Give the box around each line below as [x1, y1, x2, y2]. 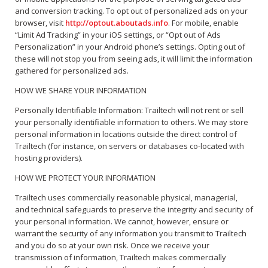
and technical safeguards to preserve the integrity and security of [15, 204, 253, 215]
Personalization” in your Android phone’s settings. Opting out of [15, 41, 245, 53]
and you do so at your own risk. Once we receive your [15, 240, 209, 251]
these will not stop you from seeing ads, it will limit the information [15, 53, 252, 65]
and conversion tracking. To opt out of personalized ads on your [15, 5, 248, 17]
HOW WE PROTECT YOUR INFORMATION [15, 172, 156, 184]
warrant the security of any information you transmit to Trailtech [15, 228, 246, 239]
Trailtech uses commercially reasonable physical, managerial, [15, 192, 237, 203]
